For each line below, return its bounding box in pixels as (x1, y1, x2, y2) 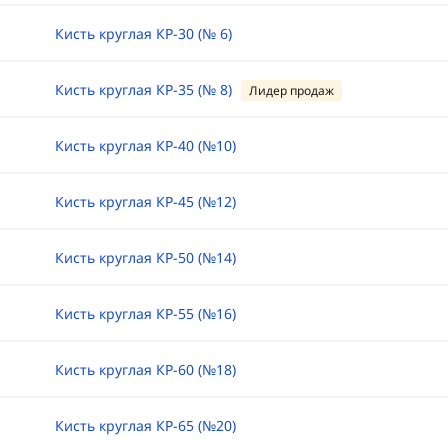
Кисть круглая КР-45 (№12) (54, 192, 236, 211)
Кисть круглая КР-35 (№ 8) (54, 80, 232, 99)
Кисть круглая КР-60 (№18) (54, 360, 236, 379)
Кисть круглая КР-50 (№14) (54, 248, 236, 267)
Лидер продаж (248, 82, 334, 99)
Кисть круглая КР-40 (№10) (54, 136, 236, 155)
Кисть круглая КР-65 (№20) (54, 416, 236, 435)
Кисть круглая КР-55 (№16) (54, 304, 236, 323)
